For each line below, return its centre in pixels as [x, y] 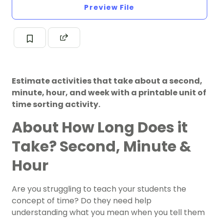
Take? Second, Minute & [101, 147]
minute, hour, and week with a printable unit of [109, 93]
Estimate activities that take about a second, [107, 81]
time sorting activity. [56, 105]
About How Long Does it [100, 128]
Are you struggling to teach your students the [99, 189]
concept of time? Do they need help [82, 201]
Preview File [109, 8]
